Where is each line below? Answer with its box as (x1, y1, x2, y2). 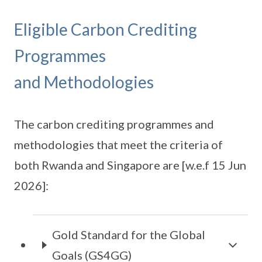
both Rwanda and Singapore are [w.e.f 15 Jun (14, 158, 246, 172)
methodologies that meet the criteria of (14, 137, 223, 151)
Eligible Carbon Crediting (14, 19, 197, 39)
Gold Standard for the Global (52, 227, 206, 242)
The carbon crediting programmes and (14, 117, 214, 131)
